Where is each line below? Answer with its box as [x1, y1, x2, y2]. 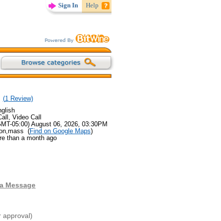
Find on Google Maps [29, 127, 91, 135]
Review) [8, 94, 33, 102]
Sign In [58, 1, 78, 9]
